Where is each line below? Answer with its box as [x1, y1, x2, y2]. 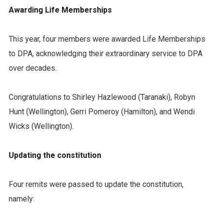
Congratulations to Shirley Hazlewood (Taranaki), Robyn [8, 93, 195, 102]
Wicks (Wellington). [8, 122, 74, 131]
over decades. [8, 63, 59, 73]
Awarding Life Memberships [8, 5, 112, 15]
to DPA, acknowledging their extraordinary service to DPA [8, 49, 202, 58]
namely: [8, 194, 34, 203]
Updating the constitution [8, 151, 101, 160]
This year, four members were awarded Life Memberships [8, 34, 205, 44]
